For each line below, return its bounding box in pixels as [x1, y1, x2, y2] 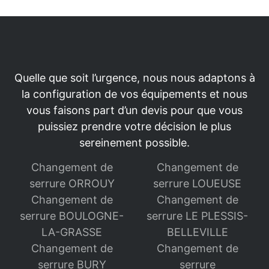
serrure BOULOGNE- [20, 210, 124, 223]
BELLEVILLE [166, 226, 228, 239]
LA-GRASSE [41, 226, 102, 239]
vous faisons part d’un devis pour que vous [26, 104, 243, 117]
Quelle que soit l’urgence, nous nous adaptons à [14, 71, 255, 85]
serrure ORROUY [29, 177, 115, 190]
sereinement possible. [79, 136, 190, 150]
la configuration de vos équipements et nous [22, 88, 247, 101]
